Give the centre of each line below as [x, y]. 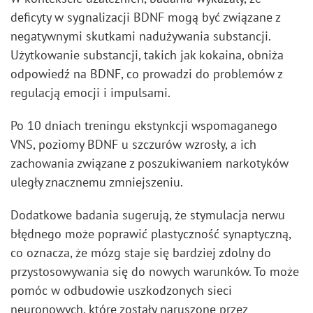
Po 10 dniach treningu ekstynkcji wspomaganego [144, 125]
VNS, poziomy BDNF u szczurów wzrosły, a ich [133, 144]
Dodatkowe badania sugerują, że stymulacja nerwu [148, 215]
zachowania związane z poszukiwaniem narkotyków [150, 163]
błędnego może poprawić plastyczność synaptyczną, [151, 234]
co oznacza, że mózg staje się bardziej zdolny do [141, 253]
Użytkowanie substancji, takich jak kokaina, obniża [147, 55]
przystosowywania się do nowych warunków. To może [155, 271]
